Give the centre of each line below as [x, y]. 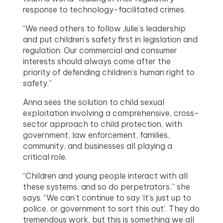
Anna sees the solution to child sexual [94, 102]
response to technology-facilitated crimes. [106, 9]
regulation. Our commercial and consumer [100, 50]
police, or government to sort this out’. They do [111, 208]
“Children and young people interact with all [106, 175]
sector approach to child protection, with [103, 124]
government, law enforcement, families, [97, 135]
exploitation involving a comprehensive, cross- [111, 113]
